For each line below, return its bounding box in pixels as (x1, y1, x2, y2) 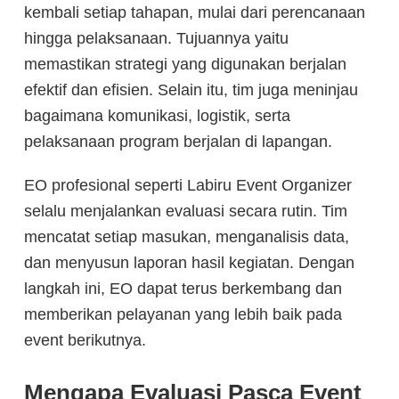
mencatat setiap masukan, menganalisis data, (24, 227, 349, 246)
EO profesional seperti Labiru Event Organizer (24, 175, 352, 194)
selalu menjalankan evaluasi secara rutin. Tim (24, 201, 347, 220)
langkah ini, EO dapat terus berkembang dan (24, 279, 342, 297)
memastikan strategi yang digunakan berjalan (24, 54, 346, 73)
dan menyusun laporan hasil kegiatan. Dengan (24, 253, 354, 272)
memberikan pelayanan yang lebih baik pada (24, 305, 342, 323)
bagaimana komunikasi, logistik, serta (24, 106, 290, 125)
